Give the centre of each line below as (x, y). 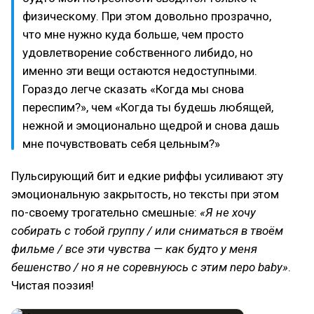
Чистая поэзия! (53, 285)
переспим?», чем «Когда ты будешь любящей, (148, 107)
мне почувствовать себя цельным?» (121, 144)
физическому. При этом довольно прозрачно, (147, 16)
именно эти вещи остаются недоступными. (140, 71)
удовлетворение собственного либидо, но (138, 53)
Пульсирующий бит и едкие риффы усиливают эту (147, 176)
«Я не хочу (228, 212)
